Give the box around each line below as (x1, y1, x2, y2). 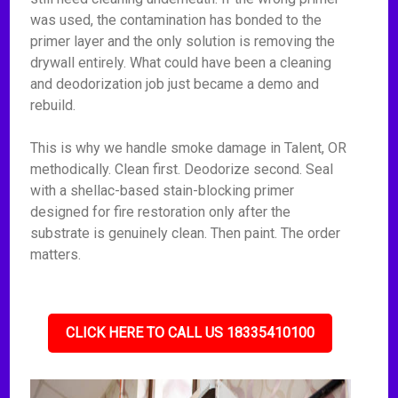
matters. (30, 246, 82, 263)
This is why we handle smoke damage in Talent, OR (30, 139, 347, 156)
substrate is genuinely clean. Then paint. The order (30, 225, 341, 242)
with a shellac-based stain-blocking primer (30, 182, 295, 199)
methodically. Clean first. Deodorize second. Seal (30, 161, 334, 178)
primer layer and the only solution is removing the (30, 33, 336, 50)
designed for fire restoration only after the (30, 203, 291, 220)
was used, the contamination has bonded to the (30, 12, 322, 28)
